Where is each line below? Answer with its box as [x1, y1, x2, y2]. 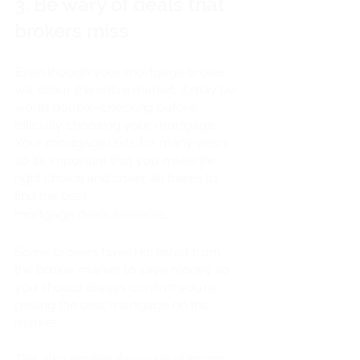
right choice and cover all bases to [14, 170, 221, 186]
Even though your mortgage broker [14, 63, 230, 80]
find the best [14, 187, 90, 203]
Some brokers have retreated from [14, 243, 224, 260]
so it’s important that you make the [14, 152, 220, 168]
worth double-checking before [14, 99, 199, 115]
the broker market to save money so [14, 261, 233, 277]
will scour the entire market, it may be [14, 81, 239, 97]
